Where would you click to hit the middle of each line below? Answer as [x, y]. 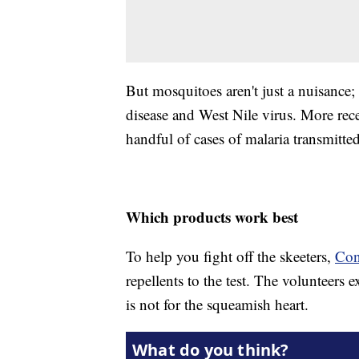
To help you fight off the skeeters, [230, 256]
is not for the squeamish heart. [217, 304]
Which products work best [212, 216]
